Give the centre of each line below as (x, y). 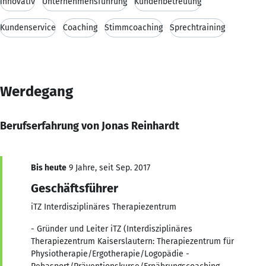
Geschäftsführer (75, 188)
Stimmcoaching (134, 27)
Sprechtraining (197, 27)
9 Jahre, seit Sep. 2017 (108, 167)
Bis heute (49, 167)
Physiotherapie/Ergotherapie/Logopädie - (110, 254)
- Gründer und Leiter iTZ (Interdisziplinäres (112, 229)
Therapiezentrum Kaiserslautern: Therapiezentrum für (132, 241)
